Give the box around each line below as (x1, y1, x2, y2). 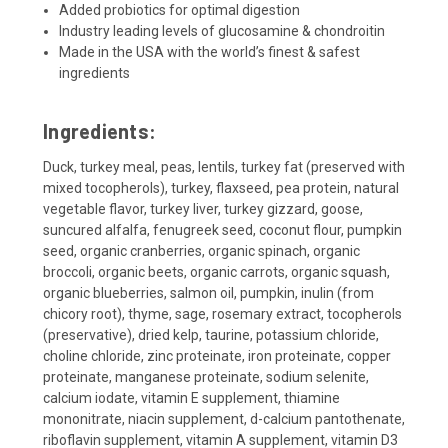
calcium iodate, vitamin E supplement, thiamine (43, 390, 340, 407)
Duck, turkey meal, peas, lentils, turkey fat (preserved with (43, 159, 405, 176)
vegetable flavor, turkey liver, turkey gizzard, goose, (43, 201, 363, 218)
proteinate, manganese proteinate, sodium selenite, (43, 369, 369, 386)
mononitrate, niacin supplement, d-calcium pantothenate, (43, 411, 405, 428)
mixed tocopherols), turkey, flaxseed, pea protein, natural (43, 180, 399, 197)
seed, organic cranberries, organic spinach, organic (43, 243, 360, 260)
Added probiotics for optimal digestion (59, 2, 301, 19)
